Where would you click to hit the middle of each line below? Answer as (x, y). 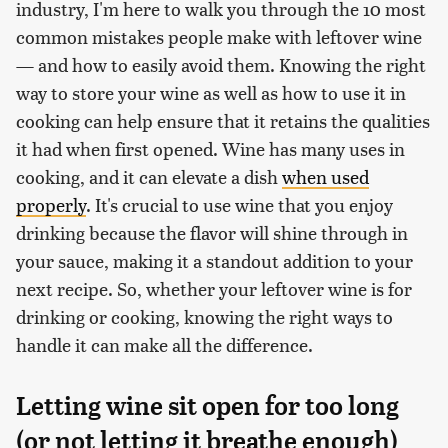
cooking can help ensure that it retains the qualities (223, 120)
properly (51, 204)
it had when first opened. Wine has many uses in (210, 148)
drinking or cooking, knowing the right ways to (204, 316)
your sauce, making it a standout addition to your (214, 260)
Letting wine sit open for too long (207, 405)
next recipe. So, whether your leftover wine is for (214, 288)
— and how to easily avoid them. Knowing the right (221, 64)
